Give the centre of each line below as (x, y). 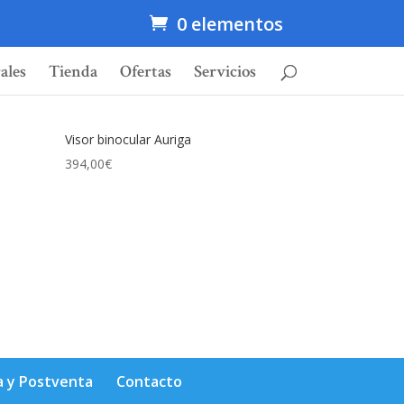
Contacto (150, 381)
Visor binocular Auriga (129, 139)
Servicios (225, 72)
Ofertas (146, 72)
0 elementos (230, 24)
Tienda (73, 72)
